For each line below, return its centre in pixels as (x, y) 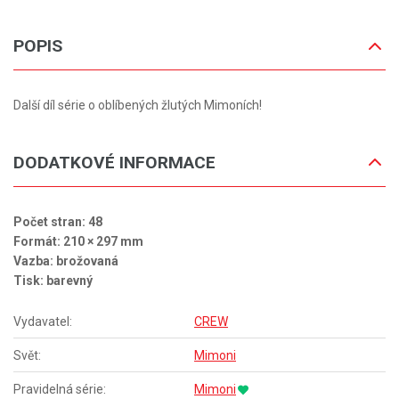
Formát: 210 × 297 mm (78, 241)
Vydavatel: (43, 321)
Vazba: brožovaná (66, 261)
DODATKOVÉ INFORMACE (114, 162)
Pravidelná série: (60, 389)
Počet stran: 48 (58, 221)
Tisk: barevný (53, 280)
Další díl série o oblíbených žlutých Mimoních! (138, 106)
